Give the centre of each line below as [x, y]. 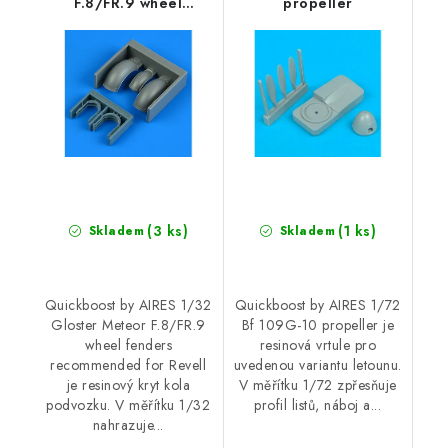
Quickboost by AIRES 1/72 [317, 304]
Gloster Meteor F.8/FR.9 [128, 324]
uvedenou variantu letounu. [317, 364]
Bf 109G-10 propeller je [317, 324]
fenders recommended [128, 25]
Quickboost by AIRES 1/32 [128, 304]
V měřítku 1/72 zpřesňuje [317, 384]
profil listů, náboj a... [318, 404]
